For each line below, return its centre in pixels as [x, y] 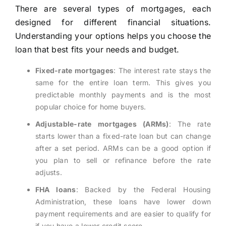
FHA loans [55, 190]
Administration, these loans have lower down [123, 202]
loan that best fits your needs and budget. [97, 50]
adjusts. [48, 173]
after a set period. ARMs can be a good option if [123, 148]
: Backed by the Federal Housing [143, 190]
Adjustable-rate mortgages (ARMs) [102, 124]
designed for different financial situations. [113, 22]
